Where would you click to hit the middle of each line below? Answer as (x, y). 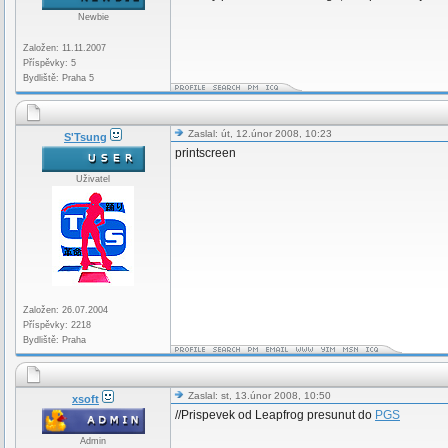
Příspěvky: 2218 (57, 325)
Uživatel (93, 179)
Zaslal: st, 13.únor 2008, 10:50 (258, 395)
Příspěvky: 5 (49, 63)
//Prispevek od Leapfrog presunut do (275, 415)
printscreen (205, 153)
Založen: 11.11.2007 (64, 48)
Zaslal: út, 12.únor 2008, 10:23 (258, 133)
